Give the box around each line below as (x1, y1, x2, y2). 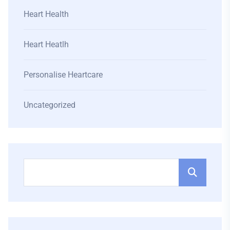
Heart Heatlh (24, 39, 69, 49)
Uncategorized (24, 100, 75, 110)
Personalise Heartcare (24, 69, 103, 80)
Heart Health (24, 9, 69, 19)
